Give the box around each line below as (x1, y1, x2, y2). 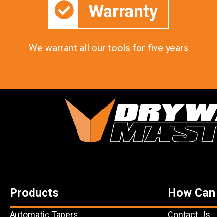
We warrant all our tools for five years (28, 42, 188, 54)
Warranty (88, 1, 158, 22)
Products (10, 186, 59, 200)
